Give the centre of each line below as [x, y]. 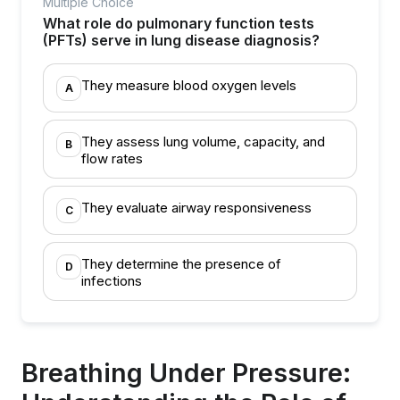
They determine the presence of [181, 264]
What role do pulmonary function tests [179, 23]
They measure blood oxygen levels [189, 85]
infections [112, 281]
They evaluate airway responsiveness [196, 208]
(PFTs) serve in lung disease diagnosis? [181, 40]
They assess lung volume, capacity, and [203, 142]
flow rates [112, 158]
